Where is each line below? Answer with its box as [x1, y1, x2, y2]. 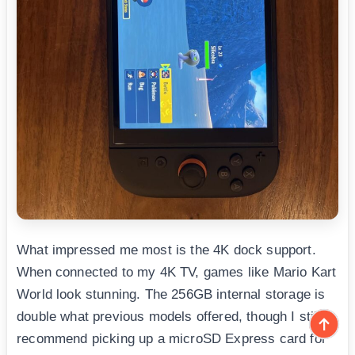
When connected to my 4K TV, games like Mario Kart [17, 265, 337, 281]
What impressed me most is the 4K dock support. [17, 242, 316, 258]
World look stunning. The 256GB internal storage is [17, 287, 326, 303]
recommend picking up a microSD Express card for [17, 331, 326, 347]
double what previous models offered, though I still [17, 309, 321, 325]
